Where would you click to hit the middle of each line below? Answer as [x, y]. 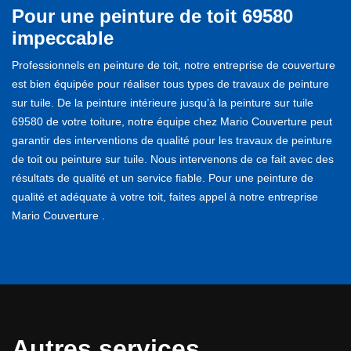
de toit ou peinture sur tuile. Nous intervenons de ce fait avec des [173, 159]
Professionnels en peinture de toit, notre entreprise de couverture [174, 65]
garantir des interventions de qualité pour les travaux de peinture [172, 140]
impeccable [63, 38]
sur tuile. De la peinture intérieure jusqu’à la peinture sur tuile [163, 102]
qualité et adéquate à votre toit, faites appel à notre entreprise [165, 196]
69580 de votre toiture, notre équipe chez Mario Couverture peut [172, 121]
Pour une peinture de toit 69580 [152, 16]
